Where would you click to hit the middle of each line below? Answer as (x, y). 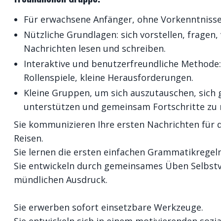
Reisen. (29, 138)
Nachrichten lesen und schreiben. (95, 48)
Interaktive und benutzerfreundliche (101, 64)
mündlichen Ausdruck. (61, 180)
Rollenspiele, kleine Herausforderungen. (109, 77)
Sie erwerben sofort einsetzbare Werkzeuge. (109, 207)
